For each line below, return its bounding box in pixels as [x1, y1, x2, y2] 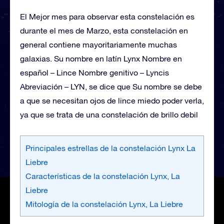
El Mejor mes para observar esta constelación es [20, 11, 194, 21]
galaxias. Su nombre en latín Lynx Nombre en [20, 53, 182, 63]
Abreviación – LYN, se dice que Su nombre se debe [20, 81, 202, 91]
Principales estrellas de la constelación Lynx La [25, 143, 195, 152]
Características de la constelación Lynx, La [25, 171, 180, 180]
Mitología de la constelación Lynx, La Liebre [25, 199, 183, 208]
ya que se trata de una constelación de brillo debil [20, 109, 198, 119]
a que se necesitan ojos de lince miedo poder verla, [20, 95, 204, 105]
